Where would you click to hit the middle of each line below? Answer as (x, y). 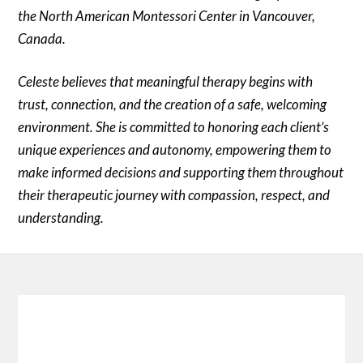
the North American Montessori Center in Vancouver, (167, 15)
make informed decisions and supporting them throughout (181, 173)
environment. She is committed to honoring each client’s (174, 127)
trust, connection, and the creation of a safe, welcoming (173, 105)
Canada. (42, 38)
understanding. (61, 218)
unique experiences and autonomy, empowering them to (175, 150)
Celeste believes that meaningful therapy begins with (166, 82)
